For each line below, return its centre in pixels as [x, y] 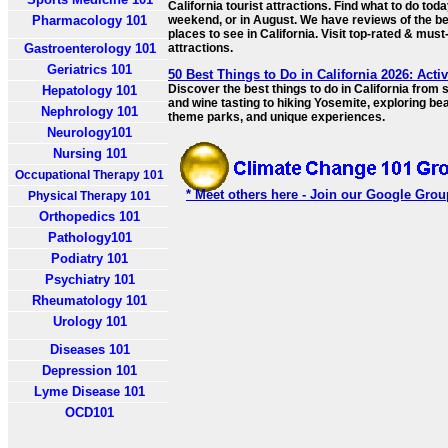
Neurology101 [89, 132]
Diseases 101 [89, 349]
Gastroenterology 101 [89, 48]
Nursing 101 [89, 153]
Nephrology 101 [89, 111]
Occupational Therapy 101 [89, 175]
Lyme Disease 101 [89, 391]
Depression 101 [89, 370]
